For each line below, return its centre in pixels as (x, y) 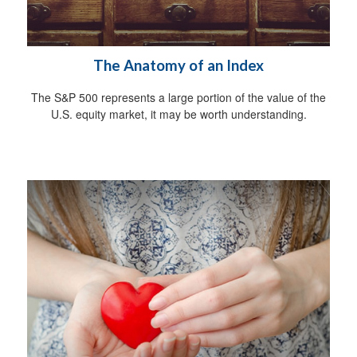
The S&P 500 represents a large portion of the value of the (178, 97)
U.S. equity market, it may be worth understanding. (178, 114)
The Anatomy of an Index (178, 65)
